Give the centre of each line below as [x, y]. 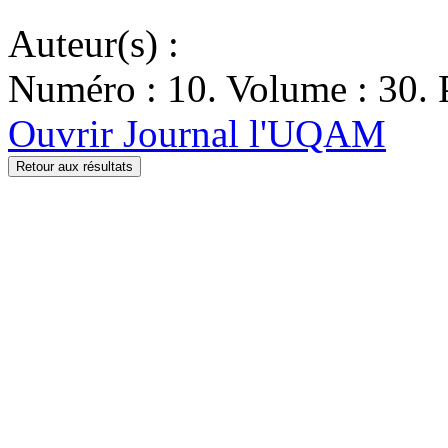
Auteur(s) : [93, 43]
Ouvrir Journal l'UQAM [197, 133]
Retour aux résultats [74, 166]
